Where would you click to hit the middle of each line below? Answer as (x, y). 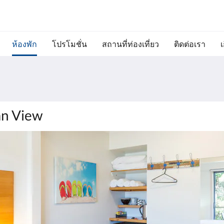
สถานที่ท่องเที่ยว (130, 44)
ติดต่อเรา (189, 44)
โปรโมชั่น (69, 44)
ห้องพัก (24, 44)
